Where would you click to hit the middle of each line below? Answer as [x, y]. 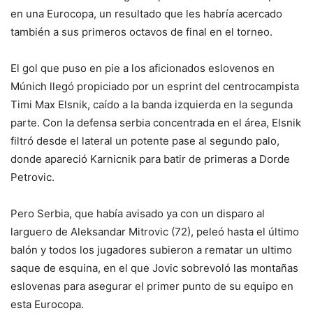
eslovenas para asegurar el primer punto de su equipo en [152, 286]
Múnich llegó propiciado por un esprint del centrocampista [155, 86]
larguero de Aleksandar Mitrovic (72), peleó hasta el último [155, 231]
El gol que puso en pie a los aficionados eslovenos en [143, 68]
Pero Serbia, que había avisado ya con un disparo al [138, 213]
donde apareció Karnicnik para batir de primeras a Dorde [150, 159]
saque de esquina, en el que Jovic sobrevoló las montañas [154, 268]
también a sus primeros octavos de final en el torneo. [141, 31]
